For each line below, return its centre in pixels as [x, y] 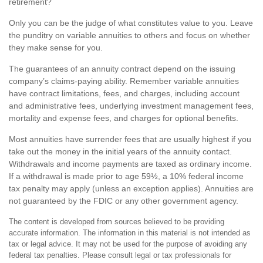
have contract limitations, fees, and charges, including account [124, 93]
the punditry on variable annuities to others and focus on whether [129, 35]
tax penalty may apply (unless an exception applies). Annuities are [131, 188]
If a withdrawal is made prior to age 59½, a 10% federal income [126, 176]
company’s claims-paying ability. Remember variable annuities [124, 81]
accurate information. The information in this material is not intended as [130, 233]
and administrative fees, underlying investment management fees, [131, 106]
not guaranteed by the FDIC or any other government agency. [124, 201]
